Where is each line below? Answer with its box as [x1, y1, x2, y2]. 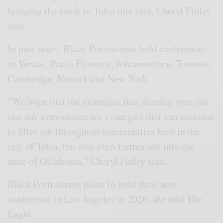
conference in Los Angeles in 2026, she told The [7, 192, 203, 206]
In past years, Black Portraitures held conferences [7, 41, 208, 55]
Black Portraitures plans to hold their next [7, 177, 177, 191]
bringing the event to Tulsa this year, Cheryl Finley [7, 3, 212, 17]
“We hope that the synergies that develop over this [7, 94, 210, 108]
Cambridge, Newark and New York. [7, 71, 154, 85]
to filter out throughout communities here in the [7, 124, 201, 138]
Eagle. [7, 207, 37, 221]
